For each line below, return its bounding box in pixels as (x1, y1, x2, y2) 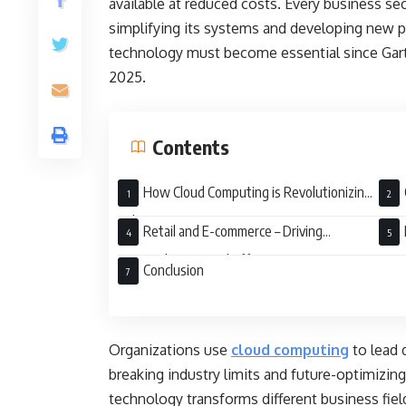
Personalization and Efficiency (118, 251, 293, 269)
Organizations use (109, 341, 231, 359)
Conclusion (143, 261, 209, 279)
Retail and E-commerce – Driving (143, 222, 323, 240)
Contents (152, 134, 229, 159)
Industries (118, 212, 175, 230)
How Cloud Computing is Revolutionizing (143, 183, 372, 201)
